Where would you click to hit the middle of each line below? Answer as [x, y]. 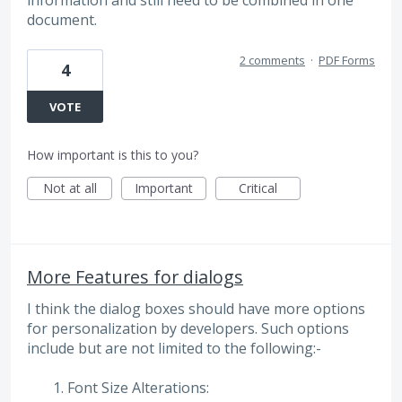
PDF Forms [347, 60]
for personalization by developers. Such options [188, 328]
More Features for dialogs [135, 277]
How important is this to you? [113, 155]
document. [62, 19]
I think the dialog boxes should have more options [196, 309]
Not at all [70, 188]
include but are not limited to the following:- [174, 348]
